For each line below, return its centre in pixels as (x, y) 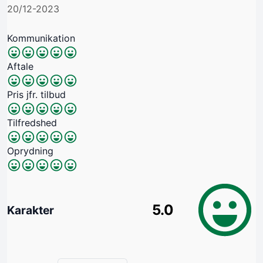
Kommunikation (41, 38)
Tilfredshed (32, 122)
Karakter (31, 210)
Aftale (20, 66)
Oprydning (30, 151)
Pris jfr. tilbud (36, 94)
